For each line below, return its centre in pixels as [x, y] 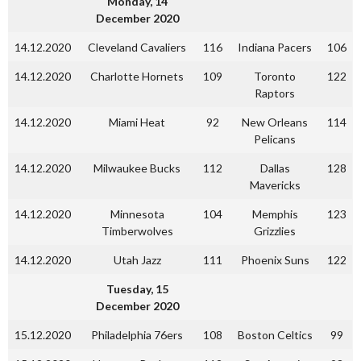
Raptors [275, 93]
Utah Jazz [137, 260]
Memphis [275, 214]
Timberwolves [137, 231]
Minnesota [137, 214]
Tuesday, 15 [137, 289]
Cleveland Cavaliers [137, 47]
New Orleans [275, 122]
